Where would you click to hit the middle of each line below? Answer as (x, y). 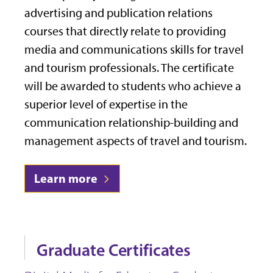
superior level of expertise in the (106, 105)
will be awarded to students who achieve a (133, 86)
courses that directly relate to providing (125, 31)
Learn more (67, 179)
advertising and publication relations (119, 13)
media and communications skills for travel (134, 50)
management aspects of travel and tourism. (136, 141)
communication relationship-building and (131, 123)
